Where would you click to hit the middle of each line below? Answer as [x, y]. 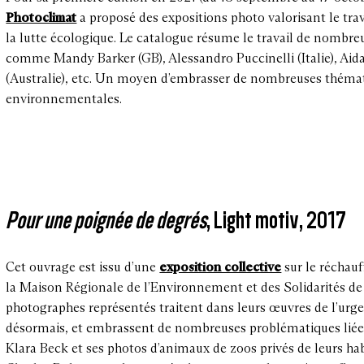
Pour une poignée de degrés [106, 220]
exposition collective [221, 267]
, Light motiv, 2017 [280, 220]
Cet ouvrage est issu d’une [83, 267]
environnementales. [66, 99]
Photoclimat [41, 18]
